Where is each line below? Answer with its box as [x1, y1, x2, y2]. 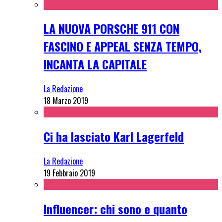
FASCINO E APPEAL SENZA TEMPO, [44, 37, 202, 55]
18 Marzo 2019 [44, 95, 88, 107]
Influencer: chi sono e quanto [44, 200, 187, 218]
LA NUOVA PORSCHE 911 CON [44, 19, 179, 38]
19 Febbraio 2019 [44, 167, 95, 179]
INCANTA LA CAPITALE [44, 55, 147, 73]
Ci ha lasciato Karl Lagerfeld [44, 127, 184, 146]
